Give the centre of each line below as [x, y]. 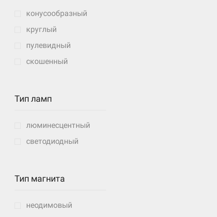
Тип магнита [40, 178]
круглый [41, 29]
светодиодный [52, 141]
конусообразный [57, 13]
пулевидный [48, 45]
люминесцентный [58, 125]
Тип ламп [33, 99]
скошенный [47, 61]
